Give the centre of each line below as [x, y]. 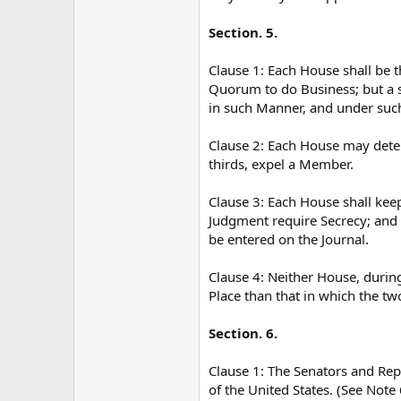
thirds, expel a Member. [281, 163]
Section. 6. [243, 333]
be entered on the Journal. [289, 239]
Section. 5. [243, 32]
